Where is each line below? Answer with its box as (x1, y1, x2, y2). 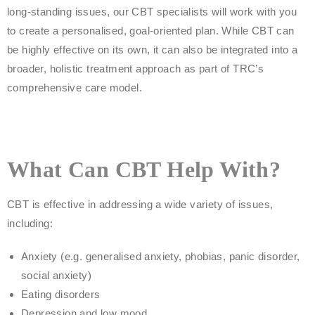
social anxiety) (21, 269, 92, 281)
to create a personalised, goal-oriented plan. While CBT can (7, 25, 295, 37)
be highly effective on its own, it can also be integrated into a (7, 44, 298, 56)
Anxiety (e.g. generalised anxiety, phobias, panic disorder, (21, 250, 300, 262)
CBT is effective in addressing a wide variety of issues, (7, 198, 274, 210)
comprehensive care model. (7, 82, 142, 94)
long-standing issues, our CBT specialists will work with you (7, 6, 297, 18)
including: (7, 217, 53, 229)
